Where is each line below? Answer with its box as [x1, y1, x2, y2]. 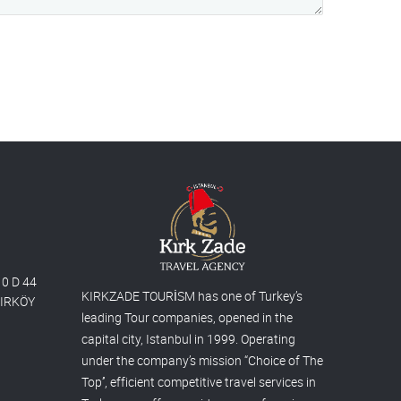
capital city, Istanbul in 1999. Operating [81, 330, 295, 348]
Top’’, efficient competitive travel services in [81, 373, 316, 391]
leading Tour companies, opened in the [81, 309, 293, 327]
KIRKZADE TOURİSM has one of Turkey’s [81, 287, 303, 305]
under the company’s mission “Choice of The [81, 352, 323, 370]
